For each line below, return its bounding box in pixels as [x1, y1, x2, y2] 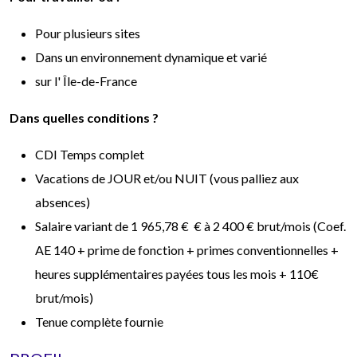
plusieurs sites [64, 25, 140, 41]
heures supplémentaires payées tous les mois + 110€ [35, 265, 319, 281]
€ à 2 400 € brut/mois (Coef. [191, 218, 346, 233]
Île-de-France [63, 73, 137, 88]
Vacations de [35, 170, 108, 186]
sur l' [35, 73, 63, 88]
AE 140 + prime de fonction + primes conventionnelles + [35, 241, 339, 257]
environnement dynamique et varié [80, 49, 267, 65]
